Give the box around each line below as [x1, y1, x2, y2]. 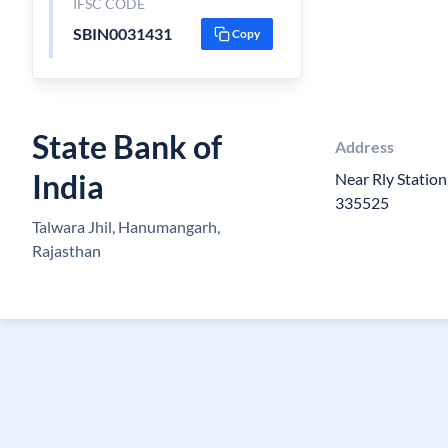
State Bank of [32, 127, 222, 166]
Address [334, 137, 394, 156]
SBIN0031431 [72, 24, 172, 43]
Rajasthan [32, 241, 101, 260]
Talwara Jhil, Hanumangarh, [32, 217, 220, 236]
